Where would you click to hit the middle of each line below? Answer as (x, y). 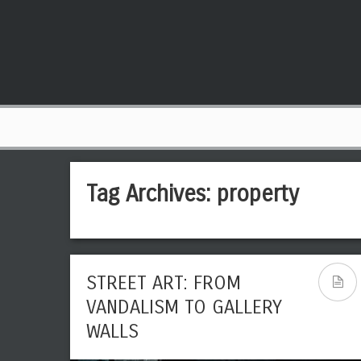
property (258, 194)
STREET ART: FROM (164, 283)
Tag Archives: (151, 194)
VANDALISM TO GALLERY (184, 307)
